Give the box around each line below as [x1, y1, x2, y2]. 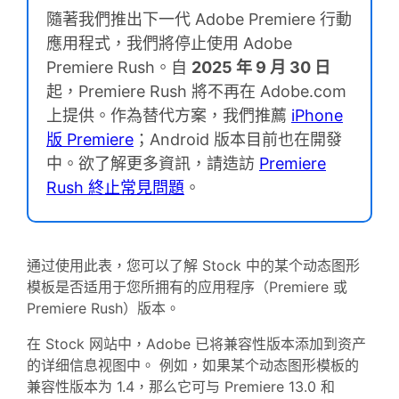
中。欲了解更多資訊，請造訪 [46, 154, 259, 173]
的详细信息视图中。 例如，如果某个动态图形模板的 [27, 356, 359, 374]
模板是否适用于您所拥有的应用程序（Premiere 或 [27, 278, 347, 296]
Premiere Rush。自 [46, 58, 191, 77]
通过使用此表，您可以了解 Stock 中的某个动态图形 [27, 256, 360, 274]
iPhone [291, 106, 343, 125]
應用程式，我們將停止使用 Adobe [46, 34, 292, 53]
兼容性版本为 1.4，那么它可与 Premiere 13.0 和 [27, 378, 335, 395]
